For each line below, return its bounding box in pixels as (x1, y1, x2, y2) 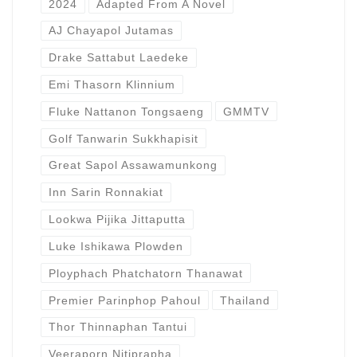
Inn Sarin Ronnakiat (48, 186, 163, 199)
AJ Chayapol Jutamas (48, 24, 174, 37)
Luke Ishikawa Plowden (48, 239, 183, 253)
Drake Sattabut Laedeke (48, 51, 189, 65)
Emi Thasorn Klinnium (48, 78, 175, 92)
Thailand (220, 293, 271, 307)
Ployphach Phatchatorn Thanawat (48, 266, 243, 280)
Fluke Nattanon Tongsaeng (48, 104, 204, 118)
